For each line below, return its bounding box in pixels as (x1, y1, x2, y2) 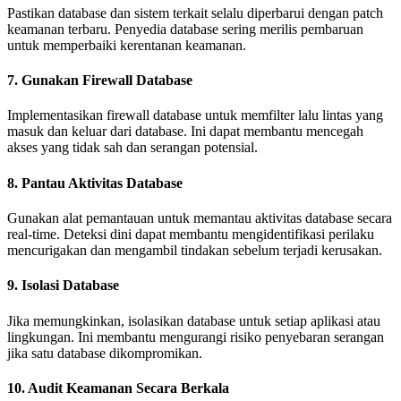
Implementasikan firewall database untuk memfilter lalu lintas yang (7, 107, 383, 124)
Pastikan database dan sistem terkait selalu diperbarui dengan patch (7, 4, 383, 21)
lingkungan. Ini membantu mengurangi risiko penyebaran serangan (7, 328, 384, 345)
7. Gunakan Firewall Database (7, 73, 192, 89)
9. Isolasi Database (7, 277, 119, 294)
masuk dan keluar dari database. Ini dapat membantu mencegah (7, 124, 363, 140)
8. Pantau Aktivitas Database (7, 175, 183, 191)
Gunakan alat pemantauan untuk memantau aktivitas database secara (7, 210, 392, 226)
